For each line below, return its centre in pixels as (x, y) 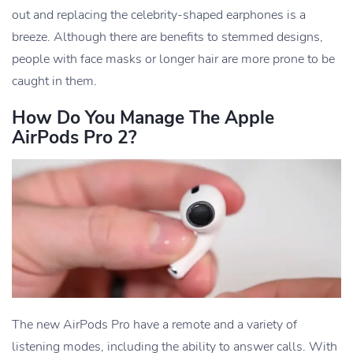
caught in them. (54, 82)
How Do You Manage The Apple (143, 118)
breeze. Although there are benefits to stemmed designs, (167, 37)
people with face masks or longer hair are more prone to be (173, 59)
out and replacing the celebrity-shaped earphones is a (159, 15)
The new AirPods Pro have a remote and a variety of (154, 324)
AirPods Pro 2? (74, 138)
